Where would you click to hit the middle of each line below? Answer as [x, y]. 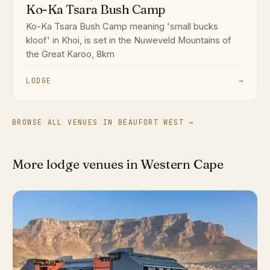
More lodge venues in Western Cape [118, 165]
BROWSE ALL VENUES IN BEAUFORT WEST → [103, 122]
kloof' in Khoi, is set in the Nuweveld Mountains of [129, 41]
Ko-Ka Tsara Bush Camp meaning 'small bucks [122, 27]
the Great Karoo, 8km [71, 55]
